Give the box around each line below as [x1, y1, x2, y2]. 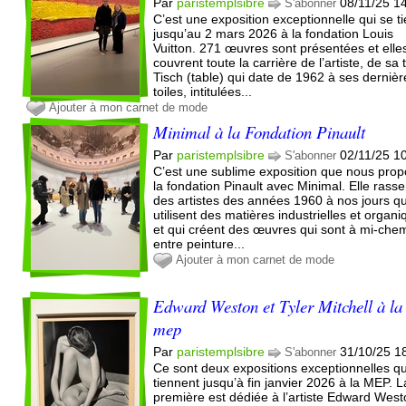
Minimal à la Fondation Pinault [153, 120, 366, 143]
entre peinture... [153, 236, 246, 251]
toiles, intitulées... [153, 83, 253, 99]
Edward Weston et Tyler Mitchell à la [153, 294, 403, 317]
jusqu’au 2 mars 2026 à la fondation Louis [153, 25, 394, 41]
